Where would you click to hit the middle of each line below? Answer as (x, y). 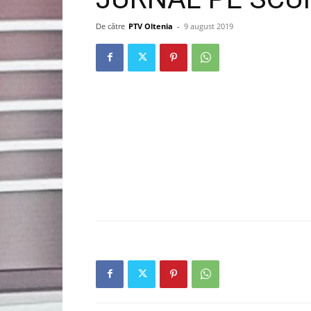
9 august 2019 (209, 26)
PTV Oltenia (151, 26)
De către (110, 26)
